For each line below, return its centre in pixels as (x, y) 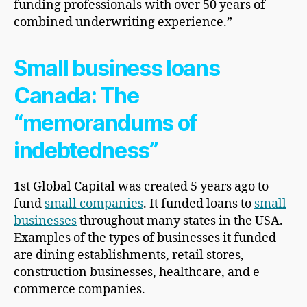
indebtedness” (86, 150)
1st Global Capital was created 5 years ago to (141, 186)
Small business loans (117, 68)
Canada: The (76, 95)
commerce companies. (79, 289)
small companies (94, 204)
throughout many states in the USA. (180, 221)
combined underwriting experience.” (123, 22)
